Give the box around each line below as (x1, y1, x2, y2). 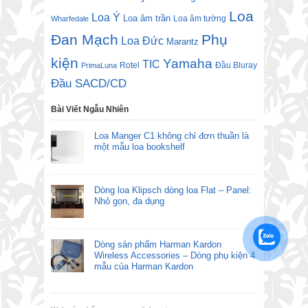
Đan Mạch (51, 32, 118, 49)
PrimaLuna (81, 61, 117, 70)
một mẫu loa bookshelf (94, 142, 185, 153)
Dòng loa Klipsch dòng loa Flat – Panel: (94, 185, 252, 196)
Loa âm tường (173, 14, 226, 24)
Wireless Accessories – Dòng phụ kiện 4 (94, 250, 255, 261)
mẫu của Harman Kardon (94, 261, 193, 272)
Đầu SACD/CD (51, 76, 126, 91)
